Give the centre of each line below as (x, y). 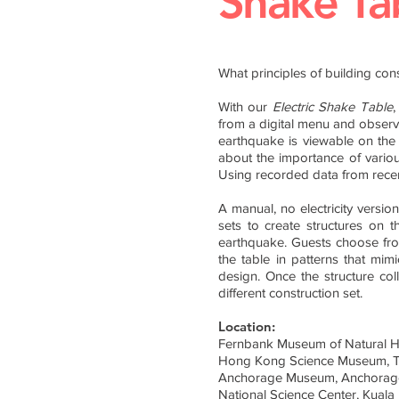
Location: (247, 326)
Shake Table (355, 106)
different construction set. (292, 293)
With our (245, 106)
